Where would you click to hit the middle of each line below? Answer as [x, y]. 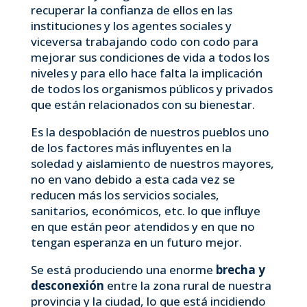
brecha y [240, 270]
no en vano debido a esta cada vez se [133, 179]
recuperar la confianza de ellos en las [131, 10]
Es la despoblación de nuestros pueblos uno [150, 132]
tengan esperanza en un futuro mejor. [136, 242]
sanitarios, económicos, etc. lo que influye [145, 211]
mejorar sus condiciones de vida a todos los [150, 57]
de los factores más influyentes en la [131, 148]
